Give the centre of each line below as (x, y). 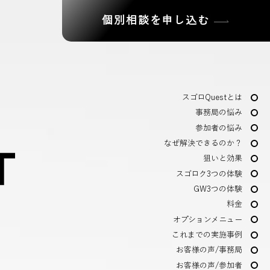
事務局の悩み (219, 113)
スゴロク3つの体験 (209, 174)
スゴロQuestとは (212, 97)
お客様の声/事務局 (209, 250)
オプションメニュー (208, 219)
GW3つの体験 (218, 189)
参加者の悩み (219, 128)
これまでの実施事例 (207, 235)
